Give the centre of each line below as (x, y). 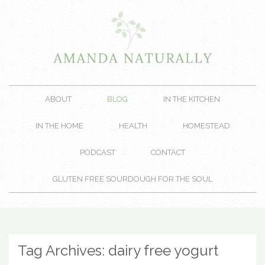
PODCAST (98, 152)
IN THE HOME (59, 125)
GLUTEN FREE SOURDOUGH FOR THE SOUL (132, 179)
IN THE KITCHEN (192, 99)
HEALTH (133, 125)
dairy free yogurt (163, 250)
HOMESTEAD (206, 125)
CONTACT (168, 152)
